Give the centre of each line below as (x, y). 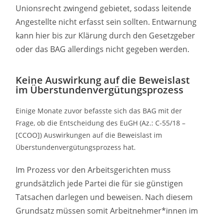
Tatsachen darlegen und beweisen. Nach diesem (104, 197)
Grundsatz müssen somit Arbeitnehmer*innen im (107, 211)
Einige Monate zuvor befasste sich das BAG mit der (99, 111)
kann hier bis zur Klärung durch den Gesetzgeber (106, 36)
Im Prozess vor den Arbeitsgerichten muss (93, 170)
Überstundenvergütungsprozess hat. (76, 147)
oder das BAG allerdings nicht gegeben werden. (103, 49)
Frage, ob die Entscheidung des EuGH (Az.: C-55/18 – (101, 123)
